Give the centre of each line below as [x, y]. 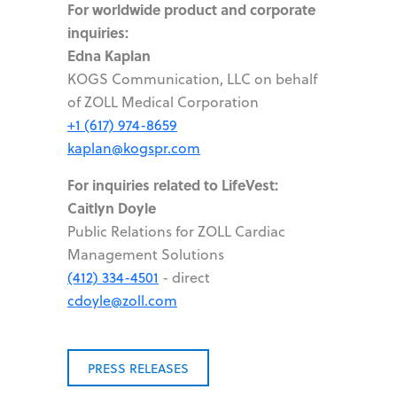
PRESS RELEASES [138, 369]
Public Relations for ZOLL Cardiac [176, 231]
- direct [184, 277]
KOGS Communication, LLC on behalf [192, 78]
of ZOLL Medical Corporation [163, 101]
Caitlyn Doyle [112, 207]
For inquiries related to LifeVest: [173, 184]
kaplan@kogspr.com [134, 148]
